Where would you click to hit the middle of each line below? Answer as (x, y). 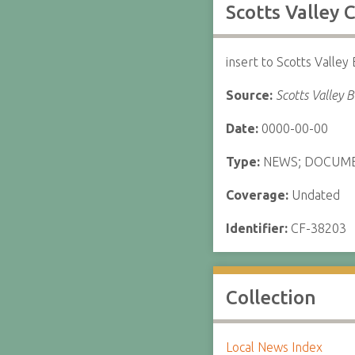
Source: (250, 95)
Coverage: (258, 195)
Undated (315, 195)
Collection (271, 298)
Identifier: (258, 228)
